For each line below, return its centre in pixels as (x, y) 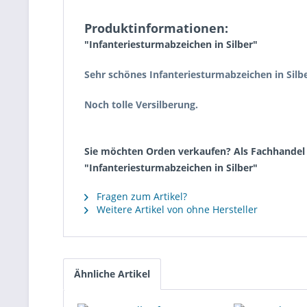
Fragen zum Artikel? (140, 196)
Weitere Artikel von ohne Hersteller (176, 209)
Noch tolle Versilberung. (141, 105)
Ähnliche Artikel (112, 274)
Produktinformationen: (156, 28)
